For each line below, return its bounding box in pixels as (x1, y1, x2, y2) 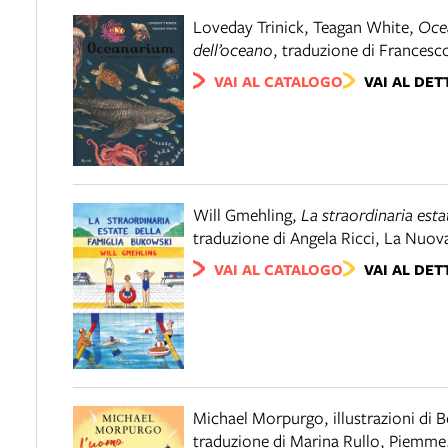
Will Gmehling (193, 202, 292, 226)
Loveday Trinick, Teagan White (193, 14, 409, 38)
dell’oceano (193, 37, 273, 61)
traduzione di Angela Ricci (193, 225, 375, 249)
